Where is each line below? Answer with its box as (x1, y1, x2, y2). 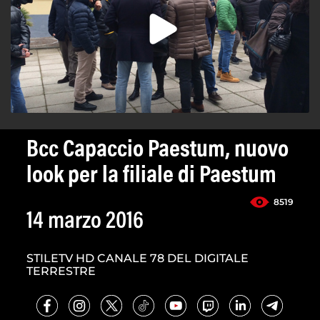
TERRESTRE (26, 264, 96, 279)
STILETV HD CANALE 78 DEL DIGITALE (26, 251, 249, 266)
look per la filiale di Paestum (26, 164, 276, 189)
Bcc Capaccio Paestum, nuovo (26, 139, 289, 164)
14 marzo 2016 (26, 210, 144, 235)
